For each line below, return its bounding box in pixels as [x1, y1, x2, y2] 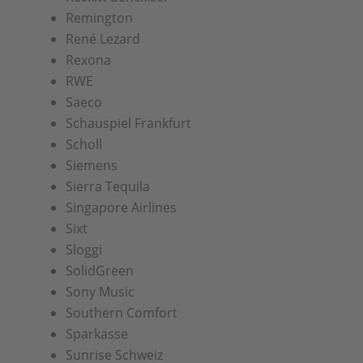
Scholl [65, 135, 102, 153]
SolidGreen [65, 262, 134, 280]
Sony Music [65, 283, 135, 301]
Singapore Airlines [65, 199, 177, 216]
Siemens [65, 156, 117, 174]
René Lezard [65, 30, 140, 48]
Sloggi [65, 241, 102, 258]
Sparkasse [65, 325, 128, 343]
